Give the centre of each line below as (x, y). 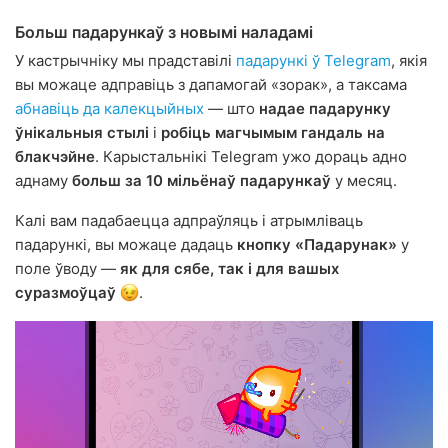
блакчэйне (55, 156)
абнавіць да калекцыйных (109, 108)
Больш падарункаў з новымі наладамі (164, 31)
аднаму (43, 180)
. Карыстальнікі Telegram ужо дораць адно (251, 156)
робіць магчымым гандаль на (273, 132)
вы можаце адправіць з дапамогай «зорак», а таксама (211, 84)
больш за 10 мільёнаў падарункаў (201, 180)
